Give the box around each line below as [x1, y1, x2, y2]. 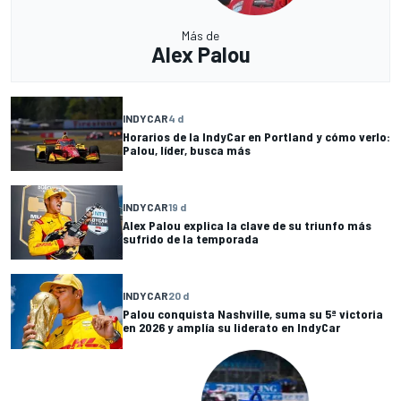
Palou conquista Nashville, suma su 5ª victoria [123, 306, 383, 322]
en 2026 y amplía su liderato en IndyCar [123, 320, 340, 336]
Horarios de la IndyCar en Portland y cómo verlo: [123, 128, 390, 144]
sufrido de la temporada [123, 230, 259, 246]
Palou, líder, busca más [123, 141, 251, 158]
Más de [182, 28, 219, 44]
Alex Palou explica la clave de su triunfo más [123, 217, 371, 233]
